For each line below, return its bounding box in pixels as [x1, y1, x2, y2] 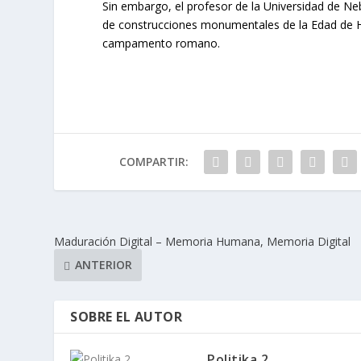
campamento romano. [102, 35, 221, 51]
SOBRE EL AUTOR [70, 307, 183, 326]
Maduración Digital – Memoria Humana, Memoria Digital [54, 233, 351, 249]
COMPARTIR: [118, 153, 189, 169]
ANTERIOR [75, 257, 133, 273]
